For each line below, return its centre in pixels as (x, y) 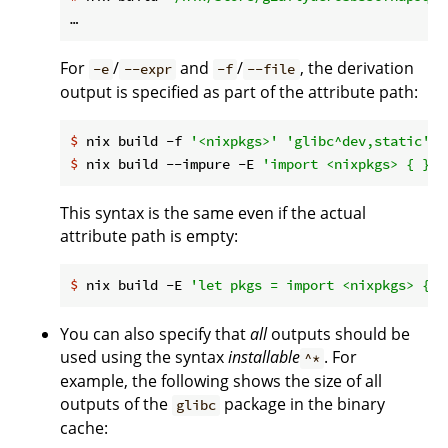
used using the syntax (144, 357)
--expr (147, 69)
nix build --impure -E (170, 164)
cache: (84, 428)
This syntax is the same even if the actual (213, 213)
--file (271, 69)
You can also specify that (155, 334)
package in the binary (303, 404)
